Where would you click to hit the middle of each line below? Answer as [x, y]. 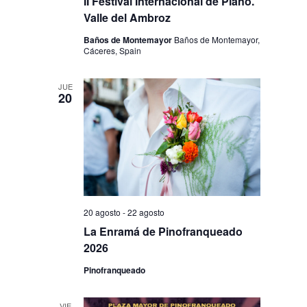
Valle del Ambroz [127, 18]
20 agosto [102, 212]
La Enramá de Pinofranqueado [163, 231]
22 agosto [146, 212]
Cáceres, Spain [113, 51]
